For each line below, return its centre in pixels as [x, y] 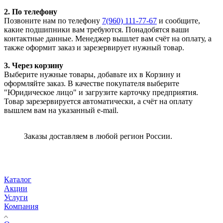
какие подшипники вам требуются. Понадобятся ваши [97, 29]
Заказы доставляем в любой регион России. [98, 136]
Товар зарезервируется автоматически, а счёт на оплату [98, 101]
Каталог [18, 179]
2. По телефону [31, 11]
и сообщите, [178, 20]
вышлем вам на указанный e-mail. [61, 110]
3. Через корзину [34, 65]
